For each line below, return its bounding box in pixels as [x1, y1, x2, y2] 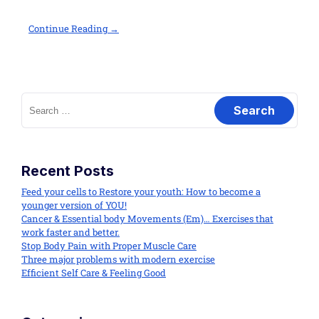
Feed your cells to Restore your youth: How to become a [21, 185, 261, 199]
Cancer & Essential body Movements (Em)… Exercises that [21, 212, 273, 226]
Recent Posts [21, 162, 114, 180]
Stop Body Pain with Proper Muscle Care [21, 239, 197, 253]
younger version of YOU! [21, 199, 127, 212]
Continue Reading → [28, 22, 119, 36]
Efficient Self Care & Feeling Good [21, 266, 166, 280]
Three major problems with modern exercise [21, 253, 215, 266]
